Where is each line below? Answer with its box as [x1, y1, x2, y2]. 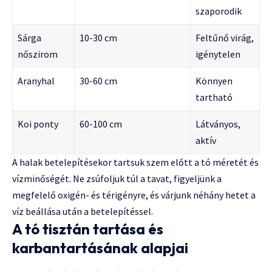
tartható [195, 91, 233, 104]
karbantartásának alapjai [12, 239, 188, 257]
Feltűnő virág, [195, 32, 254, 44]
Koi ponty [18, 118, 58, 131]
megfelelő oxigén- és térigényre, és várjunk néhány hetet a [12, 189, 256, 202]
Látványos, [195, 118, 240, 131]
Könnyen [195, 75, 233, 87]
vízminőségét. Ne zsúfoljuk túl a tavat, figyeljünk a [12, 172, 222, 185]
